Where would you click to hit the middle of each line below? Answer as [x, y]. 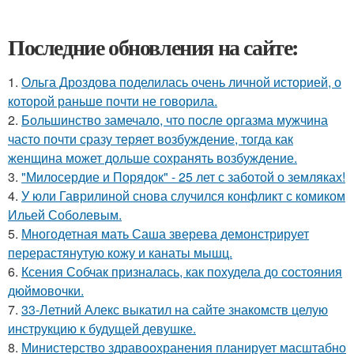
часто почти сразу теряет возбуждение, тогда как [151, 139]
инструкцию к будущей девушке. [102, 329]
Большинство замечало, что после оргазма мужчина [175, 120]
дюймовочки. [46, 291]
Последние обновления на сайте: [153, 47]
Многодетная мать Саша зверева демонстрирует [165, 234]
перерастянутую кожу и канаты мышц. [120, 253]
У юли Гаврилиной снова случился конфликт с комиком [183, 196]
